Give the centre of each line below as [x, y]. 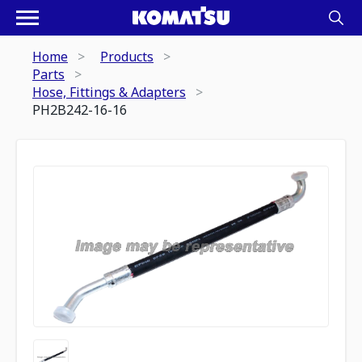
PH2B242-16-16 [80, 110]
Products [127, 57]
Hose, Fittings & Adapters [109, 92]
